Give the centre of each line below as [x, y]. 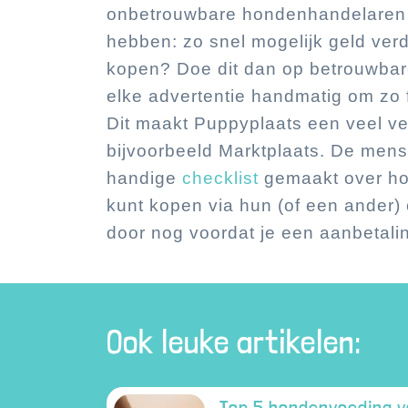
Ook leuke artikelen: [234, 342]
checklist [223, 178]
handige [144, 178]
